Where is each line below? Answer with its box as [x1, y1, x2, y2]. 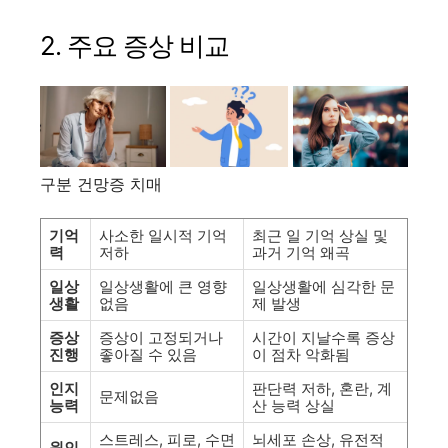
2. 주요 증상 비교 [40, 29, 229, 61]
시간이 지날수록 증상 [252, 328, 395, 348]
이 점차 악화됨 [252, 345, 350, 365]
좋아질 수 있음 [99, 345, 197, 365]
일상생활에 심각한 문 [252, 277, 395, 297]
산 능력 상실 [252, 396, 335, 416]
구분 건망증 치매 [40, 174, 162, 195]
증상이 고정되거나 [99, 328, 223, 348]
